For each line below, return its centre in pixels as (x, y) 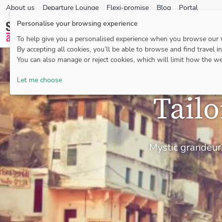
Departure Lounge (71, 8)
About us (20, 8)
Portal (188, 8)
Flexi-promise (128, 8)
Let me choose (39, 80)
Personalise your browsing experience (77, 23)
